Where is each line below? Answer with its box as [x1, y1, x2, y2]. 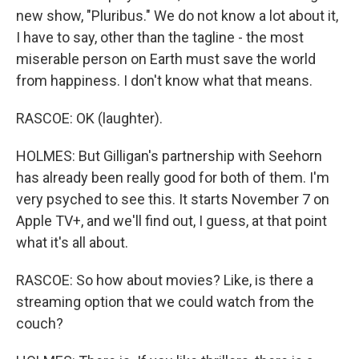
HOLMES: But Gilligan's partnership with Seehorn [16, 147, 322, 164]
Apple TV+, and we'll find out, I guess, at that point [16, 212, 327, 229]
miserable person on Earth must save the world [16, 50, 316, 67]
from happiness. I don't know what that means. [16, 72, 313, 89]
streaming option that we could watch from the [16, 293, 314, 310]
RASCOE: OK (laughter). [16, 110, 163, 127]
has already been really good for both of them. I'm [16, 169, 329, 186]
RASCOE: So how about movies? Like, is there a [16, 272, 313, 288]
